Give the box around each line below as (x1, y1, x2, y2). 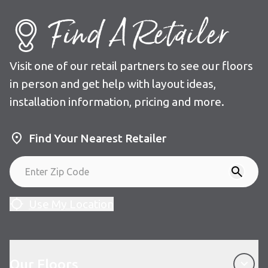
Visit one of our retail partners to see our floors (10, 59, 253, 73)
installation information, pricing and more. (10, 95, 224, 109)
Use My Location (29, 197, 114, 211)
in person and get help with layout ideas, (10, 77, 216, 91)
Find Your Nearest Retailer (29, 132, 166, 145)
